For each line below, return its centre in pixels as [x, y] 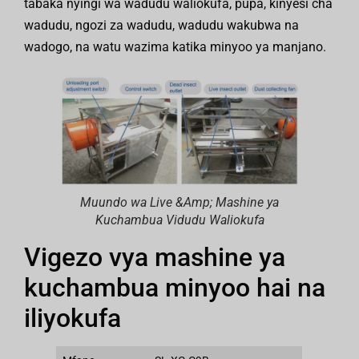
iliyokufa [73, 319]
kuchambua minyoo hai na [175, 288]
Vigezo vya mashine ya [155, 258]
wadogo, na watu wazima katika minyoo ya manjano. [175, 47]
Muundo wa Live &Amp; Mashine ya [179, 203]
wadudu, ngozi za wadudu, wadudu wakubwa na [161, 26]
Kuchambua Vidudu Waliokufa [179, 220]
